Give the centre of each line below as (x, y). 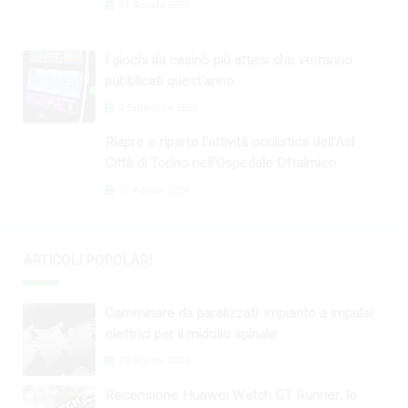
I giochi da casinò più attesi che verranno (229, 60)
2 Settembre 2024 (157, 107)
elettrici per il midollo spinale (191, 334)
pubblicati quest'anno (169, 81)
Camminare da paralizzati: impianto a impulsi (239, 313)
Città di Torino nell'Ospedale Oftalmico (220, 163)
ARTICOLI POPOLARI (87, 260)
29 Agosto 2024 (153, 361)
